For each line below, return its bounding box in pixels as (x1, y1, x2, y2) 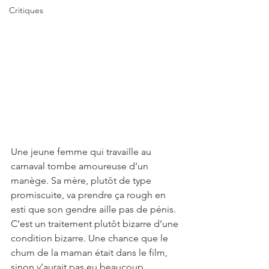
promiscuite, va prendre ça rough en (11, 189, 168, 201)
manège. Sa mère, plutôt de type (11, 175, 154, 187)
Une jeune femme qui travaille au (11, 146, 154, 158)
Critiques (9, 5, 43, 16)
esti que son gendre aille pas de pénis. (11, 204, 176, 216)
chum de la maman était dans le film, (11, 247, 170, 259)
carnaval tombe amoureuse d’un (11, 160, 151, 172)
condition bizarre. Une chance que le (11, 232, 171, 244)
